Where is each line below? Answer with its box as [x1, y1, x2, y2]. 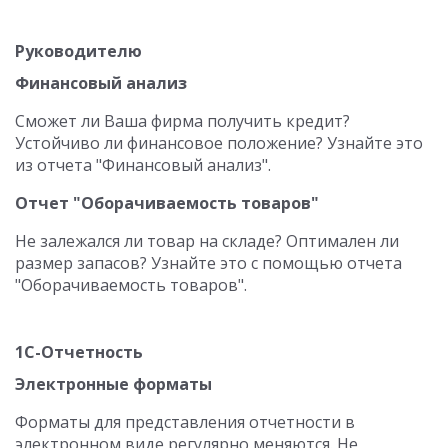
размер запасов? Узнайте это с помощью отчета [15, 252, 402, 274]
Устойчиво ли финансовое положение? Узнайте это [15, 132, 423, 154]
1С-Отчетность [15, 341, 143, 363]
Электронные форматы [15, 373, 212, 395]
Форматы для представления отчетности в [15, 411, 355, 433]
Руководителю [15, 40, 142, 62]
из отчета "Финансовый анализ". [15, 154, 271, 176]
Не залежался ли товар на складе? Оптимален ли [15, 230, 399, 252]
